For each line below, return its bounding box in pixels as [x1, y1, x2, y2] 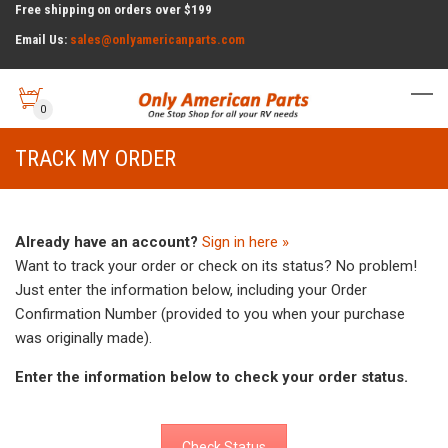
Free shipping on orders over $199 [15, 2, 212, 17]
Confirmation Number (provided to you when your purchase [15, 305, 405, 323]
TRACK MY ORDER [15, 146, 176, 171]
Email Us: [15, 32, 70, 47]
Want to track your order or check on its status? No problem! [15, 257, 417, 275]
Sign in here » [202, 233, 289, 251]
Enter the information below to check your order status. [15, 368, 408, 386]
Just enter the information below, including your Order [15, 281, 367, 299]
